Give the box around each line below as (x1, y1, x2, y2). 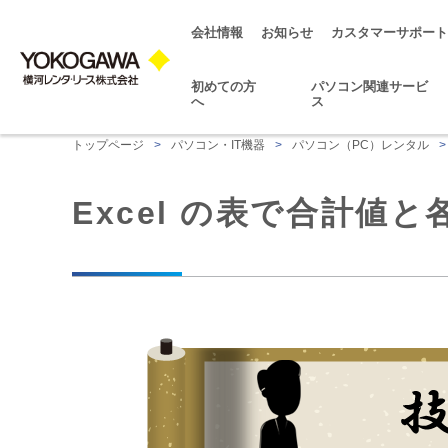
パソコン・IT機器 (171, 138, 265, 152)
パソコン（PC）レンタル (292, 138, 429, 152)
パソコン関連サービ (310, 79, 428, 94)
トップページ (72, 138, 144, 152)
